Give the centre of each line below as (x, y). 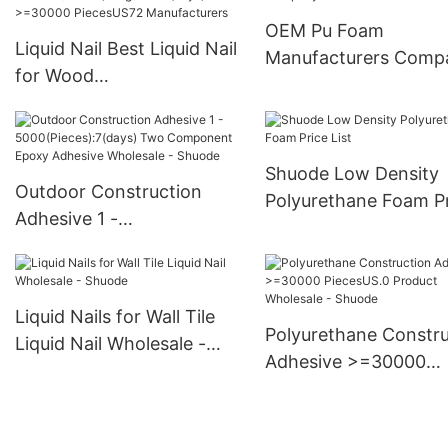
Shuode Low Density (351, 174)
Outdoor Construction (108, 192)
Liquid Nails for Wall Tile (115, 316)
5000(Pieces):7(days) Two (126, 246)
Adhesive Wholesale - (105, 300)
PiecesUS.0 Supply (342, 14)
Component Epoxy (94, 273)
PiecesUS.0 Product (347, 388)
